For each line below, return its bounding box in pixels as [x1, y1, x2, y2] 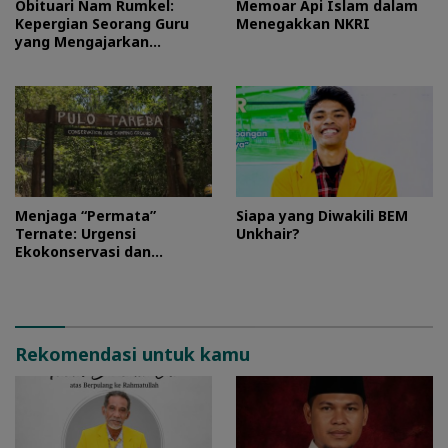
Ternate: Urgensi [15, 224, 136, 243]
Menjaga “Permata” [15, 206, 156, 225]
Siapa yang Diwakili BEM [236, 206, 408, 225]
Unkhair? [236, 224, 300, 243]
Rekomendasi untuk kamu [15, 342, 250, 366]
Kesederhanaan [15, 50, 132, 70]
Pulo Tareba [15, 278, 101, 297]
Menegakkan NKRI [236, 14, 370, 34]
